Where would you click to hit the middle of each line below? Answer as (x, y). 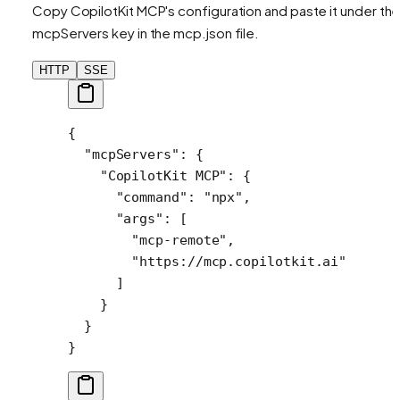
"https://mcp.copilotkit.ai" (208, 261)
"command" (128, 197)
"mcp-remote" (148, 240)
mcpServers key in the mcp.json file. (146, 32)
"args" (116, 218)
